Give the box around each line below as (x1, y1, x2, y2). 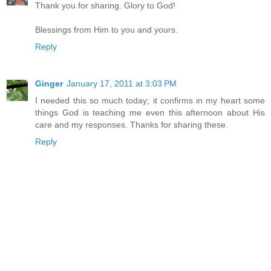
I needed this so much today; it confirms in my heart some (35, 96, 265, 106)
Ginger (35, 79, 63, 89)
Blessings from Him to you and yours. (35, 24, 178, 34)
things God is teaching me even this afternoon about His (35, 108, 265, 118)
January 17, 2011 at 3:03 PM (67, 79, 177, 89)
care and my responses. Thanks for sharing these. (35, 120, 228, 130)
